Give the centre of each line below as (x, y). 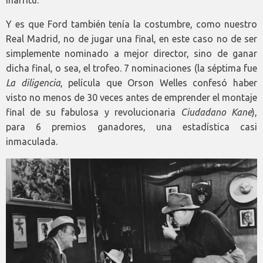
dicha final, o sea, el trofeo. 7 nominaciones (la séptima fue (131, 68)
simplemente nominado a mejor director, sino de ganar (131, 54)
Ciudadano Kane (216, 112)
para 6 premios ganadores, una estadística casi (131, 127)
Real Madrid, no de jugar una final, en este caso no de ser (131, 39)
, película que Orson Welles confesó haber (159, 83)
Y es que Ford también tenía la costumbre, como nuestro (131, 24)
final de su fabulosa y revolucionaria (93, 112)
